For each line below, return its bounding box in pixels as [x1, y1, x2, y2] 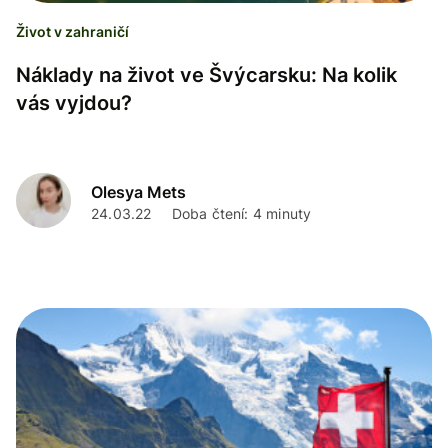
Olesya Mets [91, 181, 186, 202]
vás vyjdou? [16, 91, 132, 116]
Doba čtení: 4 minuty [171, 204, 312, 222]
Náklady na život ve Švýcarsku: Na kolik [16, 63, 397, 88]
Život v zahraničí [16, 23, 129, 41]
